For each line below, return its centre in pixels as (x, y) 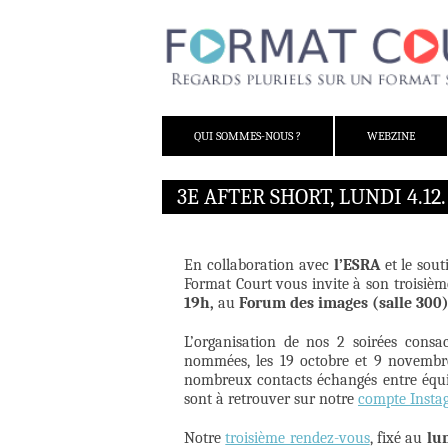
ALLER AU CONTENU (220, 124)
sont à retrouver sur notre (271, 399)
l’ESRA (356, 265)
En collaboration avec (259, 265)
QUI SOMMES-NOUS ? (247, 136)
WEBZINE (391, 136)
